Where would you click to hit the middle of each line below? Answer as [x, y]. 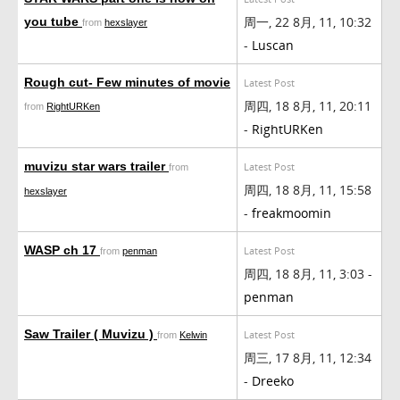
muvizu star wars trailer [96, 166]
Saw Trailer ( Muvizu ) [91, 333]
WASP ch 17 [62, 250]
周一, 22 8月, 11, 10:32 [308, 21]
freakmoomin [292, 212]
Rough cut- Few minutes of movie [127, 82]
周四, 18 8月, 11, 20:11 [308, 105]
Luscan [273, 45]
